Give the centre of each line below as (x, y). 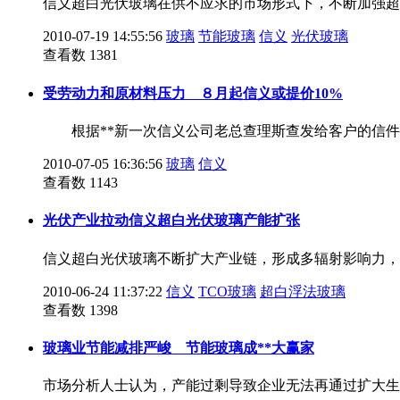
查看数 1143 (80, 183)
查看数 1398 (80, 310)
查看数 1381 (80, 55)
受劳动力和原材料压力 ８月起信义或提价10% (193, 93)
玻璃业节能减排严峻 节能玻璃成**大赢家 (179, 347)
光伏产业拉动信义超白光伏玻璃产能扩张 (171, 221)
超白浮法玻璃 (303, 291)
